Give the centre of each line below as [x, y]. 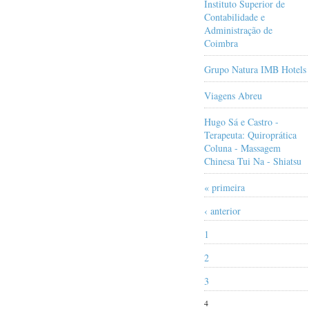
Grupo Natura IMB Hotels [255, 69]
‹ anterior [222, 210]
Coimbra [221, 43]
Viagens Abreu [233, 95]
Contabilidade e [235, 17]
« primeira [225, 187]
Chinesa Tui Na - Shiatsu [253, 161]
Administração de [238, 30]
